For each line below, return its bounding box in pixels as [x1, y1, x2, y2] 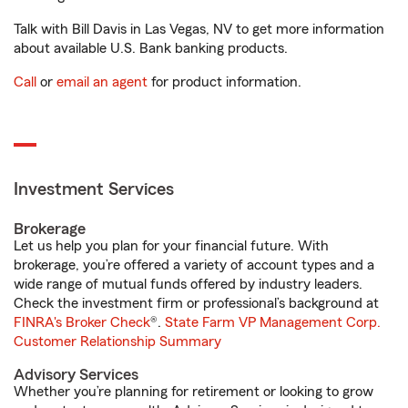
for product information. [148, 75, 301, 89]
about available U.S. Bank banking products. [14, 41, 288, 56]
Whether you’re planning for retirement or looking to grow [14, 384, 373, 399]
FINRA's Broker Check [14, 315, 150, 330]
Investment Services [14, 180, 174, 199]
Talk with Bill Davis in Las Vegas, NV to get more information [14, 22, 384, 36]
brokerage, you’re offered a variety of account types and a [14, 258, 374, 272]
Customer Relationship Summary [14, 334, 221, 349]
